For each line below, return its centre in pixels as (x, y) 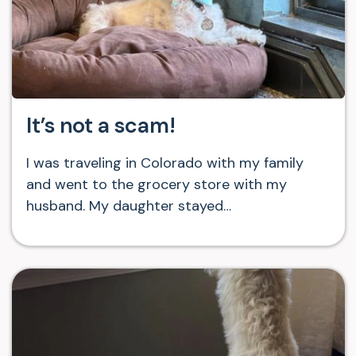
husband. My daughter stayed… (128, 205)
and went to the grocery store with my (156, 184)
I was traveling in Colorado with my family (164, 163)
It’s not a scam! (101, 125)
